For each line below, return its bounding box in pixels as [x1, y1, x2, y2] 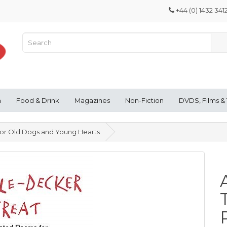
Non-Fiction [125, 96, 164, 104]
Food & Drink [16, 96, 59, 104]
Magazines [74, 96, 110, 104]
